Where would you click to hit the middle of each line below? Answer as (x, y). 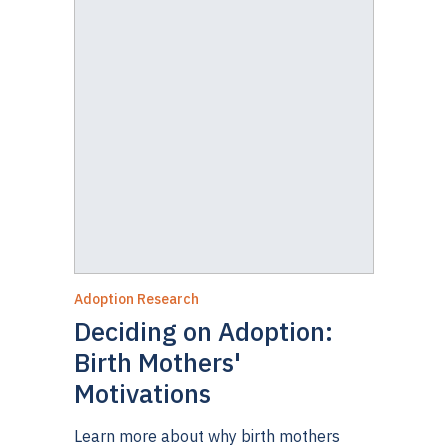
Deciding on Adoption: (203, 331)
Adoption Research (136, 299)
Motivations (142, 393)
